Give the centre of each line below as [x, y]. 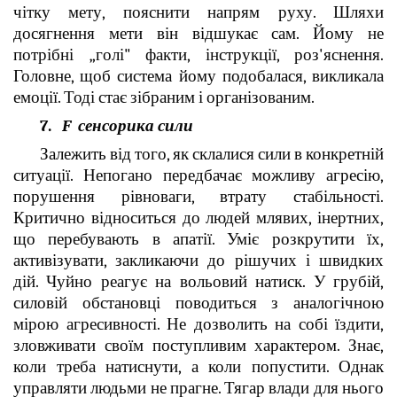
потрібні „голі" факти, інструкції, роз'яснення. [198, 54]
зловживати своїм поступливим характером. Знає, [198, 345]
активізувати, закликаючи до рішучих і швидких [198, 260]
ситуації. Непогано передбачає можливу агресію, [198, 175]
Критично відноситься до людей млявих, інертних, [198, 218]
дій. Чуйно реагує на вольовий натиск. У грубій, [198, 281]
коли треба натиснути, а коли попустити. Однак [198, 366]
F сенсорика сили [128, 125]
